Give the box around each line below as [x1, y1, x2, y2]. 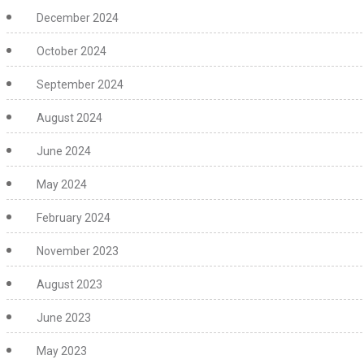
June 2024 [37, 145, 91, 158]
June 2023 [37, 311, 91, 324]
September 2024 [37, 78, 123, 91]
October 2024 [37, 45, 106, 58]
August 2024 [37, 111, 102, 124]
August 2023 [37, 278, 102, 291]
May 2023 [37, 344, 87, 357]
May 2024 [37, 178, 87, 191]
